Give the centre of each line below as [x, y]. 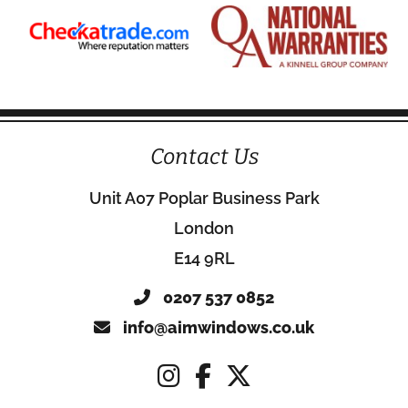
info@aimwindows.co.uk [217, 327]
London [204, 228]
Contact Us [204, 157]
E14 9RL [204, 258]
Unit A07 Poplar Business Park [204, 198]
